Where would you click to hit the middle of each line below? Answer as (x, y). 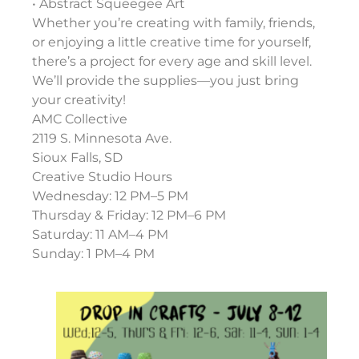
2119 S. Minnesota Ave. (102, 139)
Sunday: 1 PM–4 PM (93, 254)
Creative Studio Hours (102, 177)
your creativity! (79, 100)
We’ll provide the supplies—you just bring (165, 81)
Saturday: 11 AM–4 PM (100, 235)
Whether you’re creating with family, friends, (173, 23)
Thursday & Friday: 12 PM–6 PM (129, 216)
